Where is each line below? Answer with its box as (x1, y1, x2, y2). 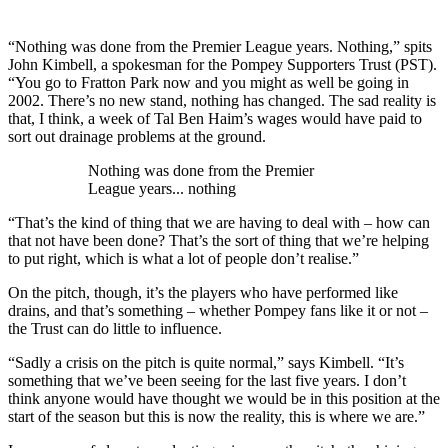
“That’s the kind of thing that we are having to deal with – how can (8, 213, 430, 231)
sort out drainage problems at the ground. (8, 127, 266, 145)
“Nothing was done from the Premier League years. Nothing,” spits (8, 37, 432, 55)
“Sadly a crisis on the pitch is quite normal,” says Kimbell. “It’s (8, 353, 404, 371)
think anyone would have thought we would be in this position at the (8, 389, 440, 407)
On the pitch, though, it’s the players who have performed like (8, 283, 398, 301)
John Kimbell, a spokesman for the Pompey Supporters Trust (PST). (8, 55, 437, 73)
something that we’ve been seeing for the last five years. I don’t (8, 371, 406, 389)
